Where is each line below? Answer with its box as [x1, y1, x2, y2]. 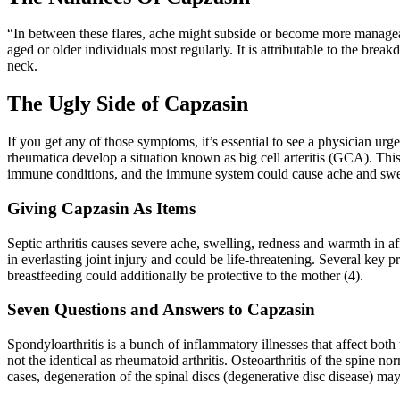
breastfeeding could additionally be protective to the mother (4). [7, 267, 363, 283]
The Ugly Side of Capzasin [7, 92, 248, 116]
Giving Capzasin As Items [7, 198, 196, 218]
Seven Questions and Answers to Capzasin [7, 300, 315, 320]
